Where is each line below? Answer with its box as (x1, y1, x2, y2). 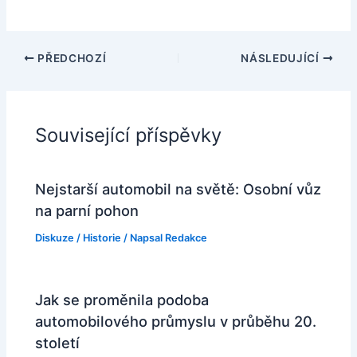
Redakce (165, 231, 208, 244)
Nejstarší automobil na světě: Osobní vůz (35, 179, 322, 198)
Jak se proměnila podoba (35, 291, 210, 309)
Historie (83, 231, 122, 244)
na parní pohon (35, 201, 139, 219)
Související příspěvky (35, 123, 222, 147)
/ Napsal (121, 231, 166, 244)
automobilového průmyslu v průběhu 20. (35, 312, 317, 331)
